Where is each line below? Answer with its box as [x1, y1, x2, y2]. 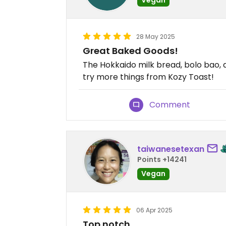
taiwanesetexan [137, 143, 204, 155]
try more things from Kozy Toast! [83, 71, 214, 83]
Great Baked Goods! [83, 44, 178, 57]
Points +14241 [137, 154, 187, 164]
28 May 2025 [136, 32, 175, 41]
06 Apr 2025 [136, 206, 173, 214]
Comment [149, 99, 191, 110]
